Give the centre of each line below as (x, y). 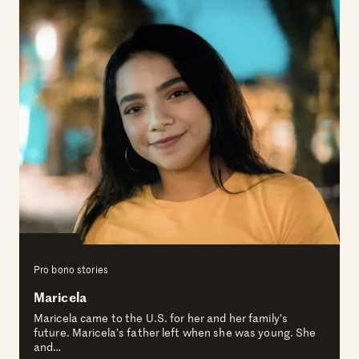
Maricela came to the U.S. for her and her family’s (161, 318)
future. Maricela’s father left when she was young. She (175, 333)
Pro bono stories (71, 270)
